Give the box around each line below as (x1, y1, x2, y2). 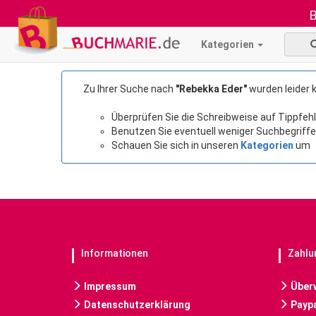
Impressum (82, 281, 136, 292)
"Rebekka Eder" (176, 83, 247, 95)
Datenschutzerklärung (82, 299, 190, 310)
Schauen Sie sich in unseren (111, 140, 241, 151)
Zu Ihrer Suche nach (83, 83, 176, 95)
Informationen (81, 248, 148, 259)
